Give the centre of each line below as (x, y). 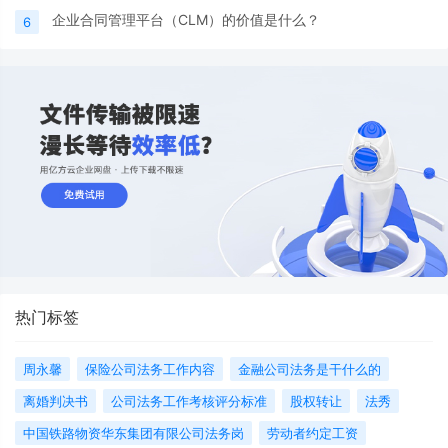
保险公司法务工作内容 (150, 369)
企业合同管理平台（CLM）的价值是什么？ (186, 19)
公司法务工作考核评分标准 (189, 401)
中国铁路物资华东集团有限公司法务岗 (133, 433)
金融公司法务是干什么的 (309, 369)
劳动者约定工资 (312, 433)
